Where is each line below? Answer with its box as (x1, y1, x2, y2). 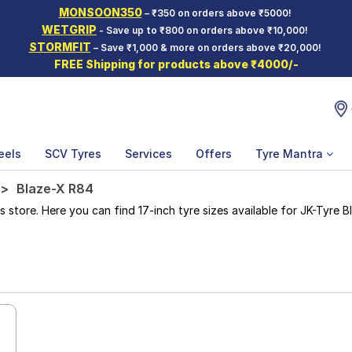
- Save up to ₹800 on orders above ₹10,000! (97, 24, 310, 36)
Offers (196, 147, 232, 160)
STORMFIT (28, 40, 91, 53)
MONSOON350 (58, 5, 142, 19)
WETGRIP (42, 23, 97, 36)
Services (125, 147, 172, 160)
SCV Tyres (45, 147, 101, 160)
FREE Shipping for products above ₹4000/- (53, 57, 299, 71)
